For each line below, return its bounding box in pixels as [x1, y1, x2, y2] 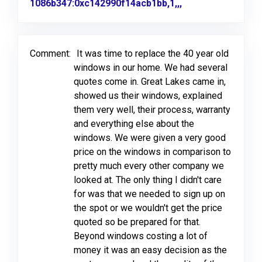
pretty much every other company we [74, 160, 224, 171]
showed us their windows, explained [74, 90, 222, 101]
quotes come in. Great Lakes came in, [74, 76, 226, 87]
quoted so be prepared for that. [74, 216, 201, 227]
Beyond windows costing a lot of [74, 230, 208, 242]
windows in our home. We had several [74, 62, 227, 73]
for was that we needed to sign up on [74, 188, 225, 199]
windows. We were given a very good [74, 132, 226, 143]
